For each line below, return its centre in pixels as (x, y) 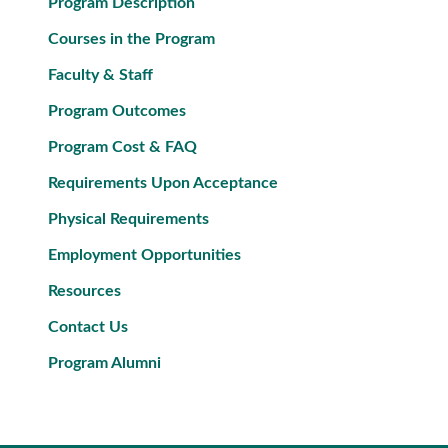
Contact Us (88, 327)
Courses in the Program (131, 39)
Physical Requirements (128, 219)
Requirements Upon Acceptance (163, 183)
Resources (84, 291)
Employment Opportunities (144, 255)
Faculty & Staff (100, 75)
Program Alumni (104, 363)
